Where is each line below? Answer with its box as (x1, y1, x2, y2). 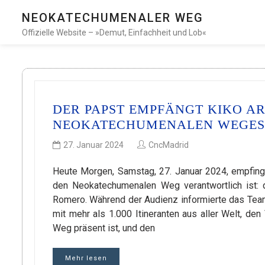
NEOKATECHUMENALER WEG (22, 11, 203, 25)
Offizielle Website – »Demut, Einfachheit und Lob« (22, 28, 206, 37)
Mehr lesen (65, 254, 107, 263)
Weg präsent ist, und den (53, 222, 155, 234)
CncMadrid (148, 140, 189, 150)
